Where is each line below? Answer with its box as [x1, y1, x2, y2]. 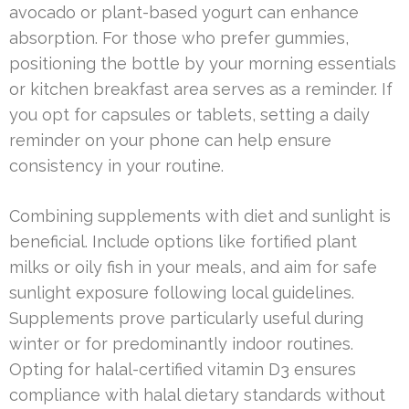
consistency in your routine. [9, 156, 224, 176]
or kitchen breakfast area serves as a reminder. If [9, 79, 393, 100]
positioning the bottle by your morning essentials [9, 54, 396, 74]
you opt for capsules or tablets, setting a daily [9, 105, 370, 125]
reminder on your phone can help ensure [9, 131, 331, 151]
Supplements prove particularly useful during [9, 309, 363, 329]
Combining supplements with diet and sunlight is [9, 206, 391, 226]
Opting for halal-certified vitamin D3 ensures [9, 360, 356, 380]
